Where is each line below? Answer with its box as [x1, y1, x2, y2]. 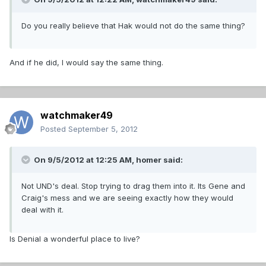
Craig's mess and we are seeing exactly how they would [21, 193, 233, 203]
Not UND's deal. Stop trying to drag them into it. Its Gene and [21, 181, 245, 191]
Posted [40, 124, 68, 134]
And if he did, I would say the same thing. [9, 58, 163, 68]
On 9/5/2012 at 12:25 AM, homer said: [32, 155, 183, 165]
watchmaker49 [40, 109, 113, 122]
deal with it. [21, 205, 64, 215]
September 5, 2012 [68, 124, 138, 134]
